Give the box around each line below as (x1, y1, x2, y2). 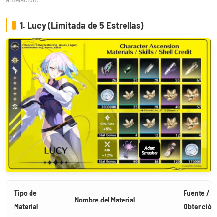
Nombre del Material (75, 195, 135, 204)
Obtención (184, 202, 216, 211)
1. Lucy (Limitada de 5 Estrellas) (20, 19, 143, 31)
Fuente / (184, 188, 210, 197)
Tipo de (14, 188, 37, 197)
